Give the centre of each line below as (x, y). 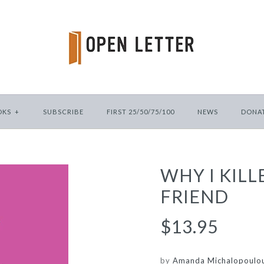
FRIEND (194, 196)
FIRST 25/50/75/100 (140, 112)
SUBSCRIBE (63, 112)
